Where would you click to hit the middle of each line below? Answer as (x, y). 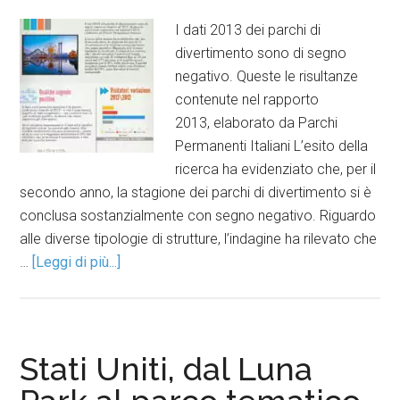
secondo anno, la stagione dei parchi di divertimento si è (196, 192)
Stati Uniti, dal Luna (167, 369)
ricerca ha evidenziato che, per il (276, 169)
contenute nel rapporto (247, 100)
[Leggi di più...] (77, 262)
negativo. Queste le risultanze (267, 76)
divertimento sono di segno (261, 53)
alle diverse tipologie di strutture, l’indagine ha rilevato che (199, 239)
